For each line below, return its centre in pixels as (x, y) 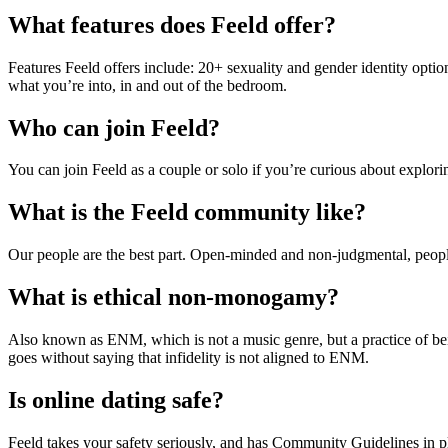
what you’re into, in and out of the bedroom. (149, 85)
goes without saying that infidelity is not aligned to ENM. (188, 358)
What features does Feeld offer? (172, 24)
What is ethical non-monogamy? (173, 297)
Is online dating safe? (116, 399)
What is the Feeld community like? (187, 212)
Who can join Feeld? (114, 127)
